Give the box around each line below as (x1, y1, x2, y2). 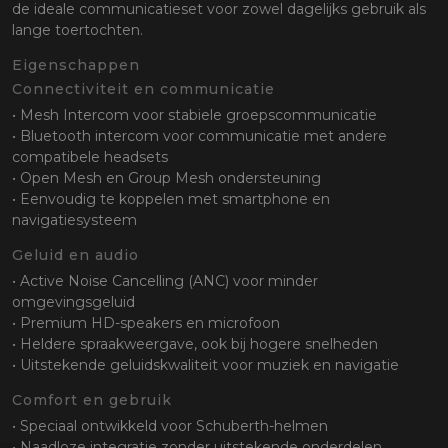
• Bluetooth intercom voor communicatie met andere (12, 127, 387, 146)
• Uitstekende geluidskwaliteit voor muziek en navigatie (12, 356, 399, 375)
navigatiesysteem (12, 211, 137, 230)
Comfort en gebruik (12, 391, 172, 410)
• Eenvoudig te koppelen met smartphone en (12, 190, 330, 209)
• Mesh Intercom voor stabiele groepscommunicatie (12, 106, 377, 125)
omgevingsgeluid (12, 293, 135, 312)
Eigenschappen (12, 56, 140, 75)
